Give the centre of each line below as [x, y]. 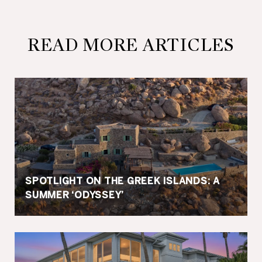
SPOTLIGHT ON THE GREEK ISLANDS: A [123, 181]
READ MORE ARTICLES [131, 45]
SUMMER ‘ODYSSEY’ [75, 195]
